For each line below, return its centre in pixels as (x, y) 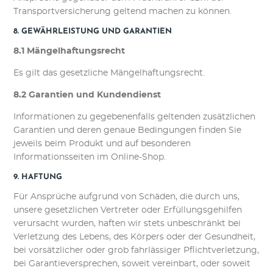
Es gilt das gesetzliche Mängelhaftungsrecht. (109, 73)
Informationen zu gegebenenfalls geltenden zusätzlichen (135, 117)
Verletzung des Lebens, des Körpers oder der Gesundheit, (135, 237)
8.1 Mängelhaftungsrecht (69, 51)
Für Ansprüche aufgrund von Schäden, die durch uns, (127, 197)
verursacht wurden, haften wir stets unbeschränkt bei (127, 224)
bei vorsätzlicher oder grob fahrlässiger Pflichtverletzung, (136, 250)
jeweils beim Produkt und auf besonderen (102, 144)
